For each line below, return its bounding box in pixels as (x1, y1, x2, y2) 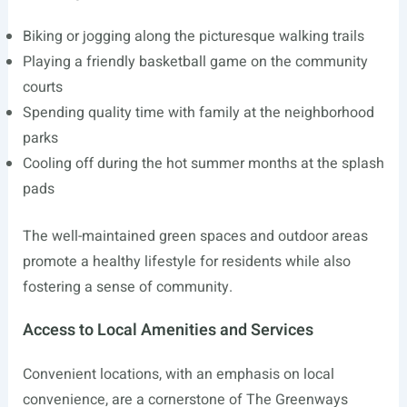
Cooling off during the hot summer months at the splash (22, 152, 384, 174)
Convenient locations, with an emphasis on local (22, 362, 334, 385)
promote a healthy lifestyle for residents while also (22, 250, 351, 273)
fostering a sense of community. (22, 275, 233, 298)
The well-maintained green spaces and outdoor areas (22, 224, 368, 247)
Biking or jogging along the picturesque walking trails (22, 25, 364, 47)
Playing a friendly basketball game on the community (22, 50, 368, 73)
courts (22, 75, 63, 98)
